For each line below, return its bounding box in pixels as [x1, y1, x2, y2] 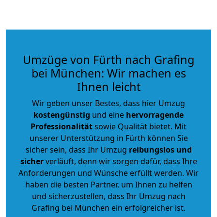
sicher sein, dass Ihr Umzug [25, 144, 129, 155]
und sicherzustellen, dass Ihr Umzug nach [31, 190, 186, 201]
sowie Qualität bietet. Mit [93, 121, 186, 132]
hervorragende [126, 109, 184, 120]
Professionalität [31, 121, 93, 132]
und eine [90, 109, 126, 120]
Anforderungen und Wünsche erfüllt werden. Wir [18, 167, 199, 178]
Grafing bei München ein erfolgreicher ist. [31, 202, 186, 213]
